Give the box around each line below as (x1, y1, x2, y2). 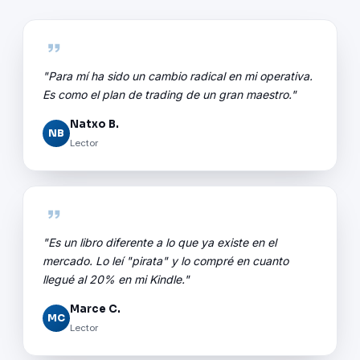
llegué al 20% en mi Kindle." (43, 272, 190, 286)
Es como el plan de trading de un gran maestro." (43, 87, 297, 101)
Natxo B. (70, 117, 119, 131)
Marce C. (70, 301, 121, 316)
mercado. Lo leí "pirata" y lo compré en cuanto (43, 253, 288, 268)
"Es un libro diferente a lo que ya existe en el (43, 235, 276, 249)
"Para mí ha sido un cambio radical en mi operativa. (43, 68, 313, 83)
